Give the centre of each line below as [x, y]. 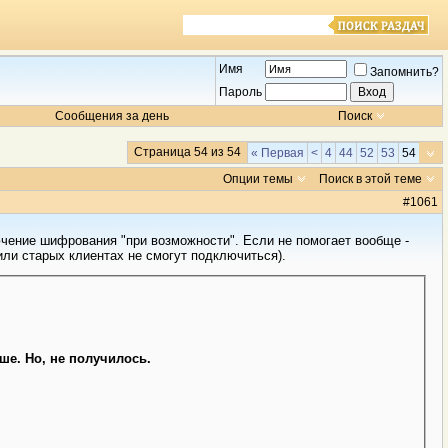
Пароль [240, 92]
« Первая [277, 153]
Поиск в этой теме [370, 179]
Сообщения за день [112, 116]
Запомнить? [404, 72]
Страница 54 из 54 [187, 152]
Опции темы [258, 179]
